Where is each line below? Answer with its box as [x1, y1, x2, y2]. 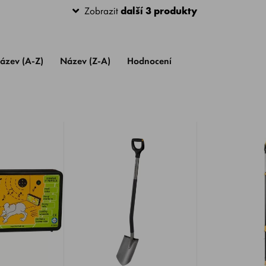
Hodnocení [127, 55, 172, 67]
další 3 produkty [121, 4, 198, 17]
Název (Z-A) [60, 55, 110, 67]
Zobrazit [82, 4, 121, 17]
